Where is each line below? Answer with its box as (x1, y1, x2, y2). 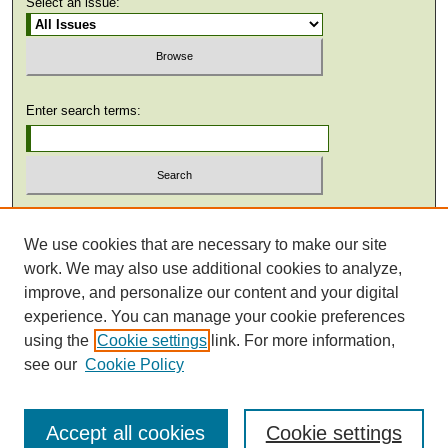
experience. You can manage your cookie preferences (24, 308, 405, 325)
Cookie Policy (85, 356, 184, 373)
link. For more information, (207, 332, 395, 349)
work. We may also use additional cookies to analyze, (24, 260, 402, 277)
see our (24, 356, 77, 373)
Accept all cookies (46, 422, 206, 444)
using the (24, 332, 89, 349)
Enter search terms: (26, 103, 142, 119)
